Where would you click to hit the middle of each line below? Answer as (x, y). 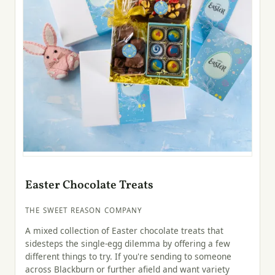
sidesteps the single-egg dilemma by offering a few (128, 244)
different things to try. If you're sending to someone (128, 257)
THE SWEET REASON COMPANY (84, 210)
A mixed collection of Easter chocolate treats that (124, 231)
